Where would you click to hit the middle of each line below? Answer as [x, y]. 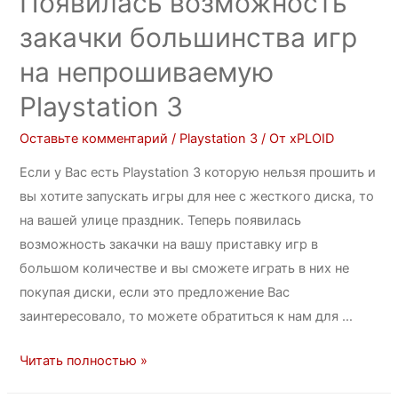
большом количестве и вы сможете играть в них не [185, 269]
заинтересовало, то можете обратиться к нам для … [187, 317]
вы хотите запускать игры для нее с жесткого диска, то [197, 197]
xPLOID [312, 138]
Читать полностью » [84, 361]
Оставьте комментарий [94, 138]
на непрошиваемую [147, 72]
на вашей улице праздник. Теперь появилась [161, 221]
